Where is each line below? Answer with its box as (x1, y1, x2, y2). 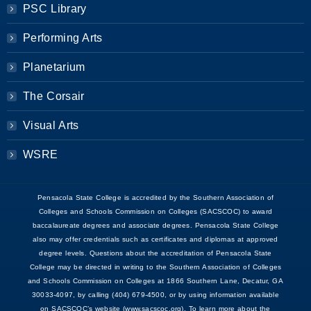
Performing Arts (23, 31, 103, 44)
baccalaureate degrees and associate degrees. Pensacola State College (32, 221, 279, 229)
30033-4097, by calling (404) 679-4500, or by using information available (32, 290, 279, 299)
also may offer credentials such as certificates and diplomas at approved (33, 235, 278, 243)
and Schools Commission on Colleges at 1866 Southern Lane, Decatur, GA (28, 276, 283, 285)
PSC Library (23, 2, 87, 15)
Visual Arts (23, 119, 79, 131)
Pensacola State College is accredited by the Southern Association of (37, 193, 274, 201)
